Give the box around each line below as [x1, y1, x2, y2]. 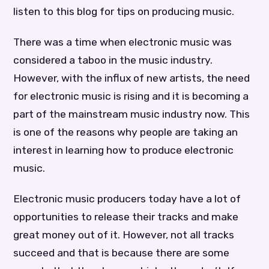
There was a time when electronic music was [13, 36, 232, 49]
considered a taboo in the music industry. [13, 54, 213, 67]
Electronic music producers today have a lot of [13, 193, 241, 205]
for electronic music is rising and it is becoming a [13, 90, 249, 103]
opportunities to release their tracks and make [13, 211, 239, 223]
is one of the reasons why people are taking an [13, 126, 238, 139]
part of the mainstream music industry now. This [13, 108, 250, 121]
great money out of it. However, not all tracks [13, 229, 235, 241]
